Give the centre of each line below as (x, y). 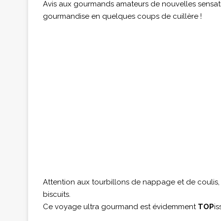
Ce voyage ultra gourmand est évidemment (120, 207)
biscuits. (57, 194)
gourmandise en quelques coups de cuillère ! (122, 16)
